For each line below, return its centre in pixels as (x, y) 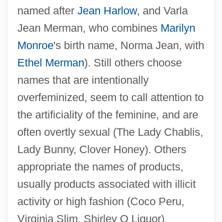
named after (47, 10)
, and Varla (162, 10)
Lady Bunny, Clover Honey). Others (102, 149)
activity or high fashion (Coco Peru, (101, 201)
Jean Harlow (107, 10)
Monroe (35, 45)
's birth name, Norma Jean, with (129, 45)
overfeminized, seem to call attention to (110, 97)
